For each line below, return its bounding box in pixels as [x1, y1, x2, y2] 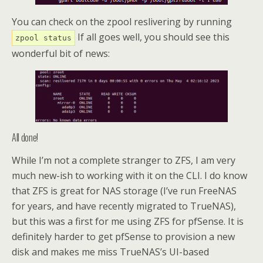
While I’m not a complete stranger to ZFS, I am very [12, 153, 235, 167]
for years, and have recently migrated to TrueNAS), [12, 199, 236, 213]
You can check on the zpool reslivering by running [12, 15, 232, 28]
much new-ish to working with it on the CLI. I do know [12, 168, 247, 182]
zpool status [15, 33, 72, 42]
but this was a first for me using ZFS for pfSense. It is [12, 214, 244, 228]
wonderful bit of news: [12, 46, 110, 60]
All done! [12, 130, 39, 144]
